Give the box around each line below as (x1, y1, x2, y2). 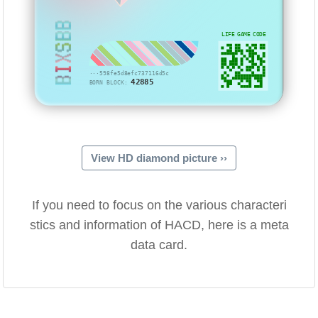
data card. (131, 238, 187, 253)
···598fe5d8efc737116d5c (89, 70, 170, 77)
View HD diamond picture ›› (91, 152, 227, 165)
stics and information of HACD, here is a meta (29, 218, 289, 233)
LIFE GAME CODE (221, 31, 266, 38)
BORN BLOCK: (89, 79, 131, 86)
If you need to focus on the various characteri (31, 198, 287, 213)
